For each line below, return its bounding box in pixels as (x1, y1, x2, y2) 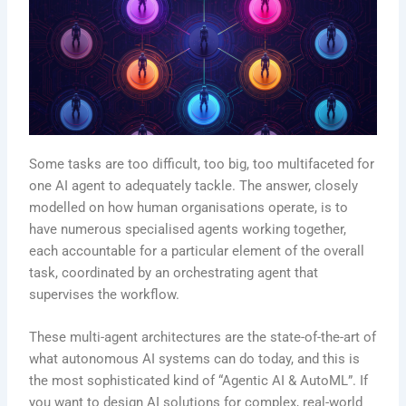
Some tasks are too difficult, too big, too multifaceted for (29, 155, 375, 172)
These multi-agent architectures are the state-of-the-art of (29, 329, 377, 346)
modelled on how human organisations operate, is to (29, 198, 349, 216)
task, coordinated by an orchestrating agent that (29, 264, 319, 281)
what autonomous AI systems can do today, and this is (29, 351, 361, 368)
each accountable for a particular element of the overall (29, 242, 365, 259)
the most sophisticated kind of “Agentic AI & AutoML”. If (29, 372, 369, 390)
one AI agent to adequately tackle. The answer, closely (29, 177, 359, 194)
